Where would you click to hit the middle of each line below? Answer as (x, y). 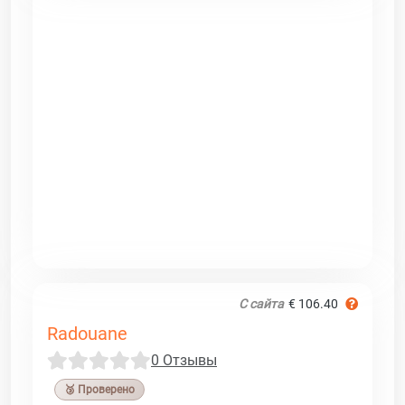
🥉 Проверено (99, 389)
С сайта (261, 303)
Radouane (87, 333)
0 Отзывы (184, 360)
